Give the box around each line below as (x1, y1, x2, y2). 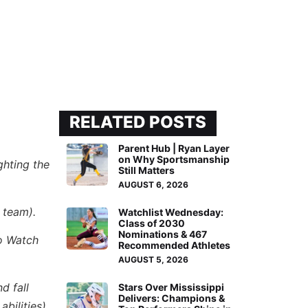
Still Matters (118, 164, 175, 177)
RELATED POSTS (69, 112, 206, 133)
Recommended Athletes (118, 239, 231, 252)
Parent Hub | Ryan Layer (118, 142, 230, 155)
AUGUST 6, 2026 (118, 179, 189, 190)
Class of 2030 (118, 217, 186, 230)
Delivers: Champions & (118, 292, 225, 305)
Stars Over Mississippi (118, 281, 225, 294)
